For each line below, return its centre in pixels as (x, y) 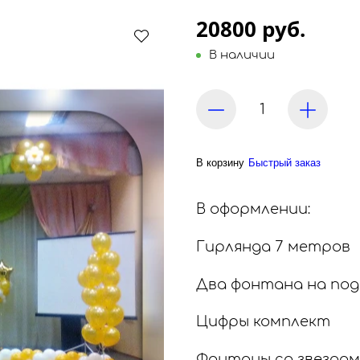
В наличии (242, 55)
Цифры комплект (263, 322)
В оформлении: (254, 209)
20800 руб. (251, 29)
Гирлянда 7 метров (273, 247)
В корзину (220, 163)
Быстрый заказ (284, 163)
